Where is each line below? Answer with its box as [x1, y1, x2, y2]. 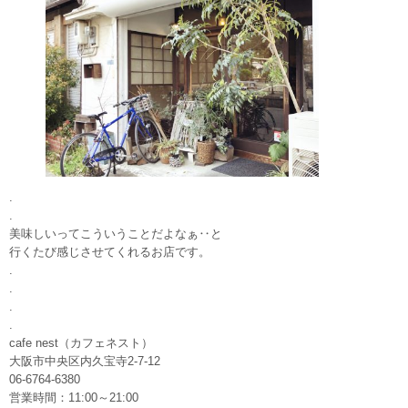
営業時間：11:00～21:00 [9, 391, 138, 405]
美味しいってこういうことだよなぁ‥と [9, 227, 222, 241]
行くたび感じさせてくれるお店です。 [9, 245, 210, 260]
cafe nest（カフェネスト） [9, 336, 153, 351]
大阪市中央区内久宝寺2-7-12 [9, 354, 160, 369]
